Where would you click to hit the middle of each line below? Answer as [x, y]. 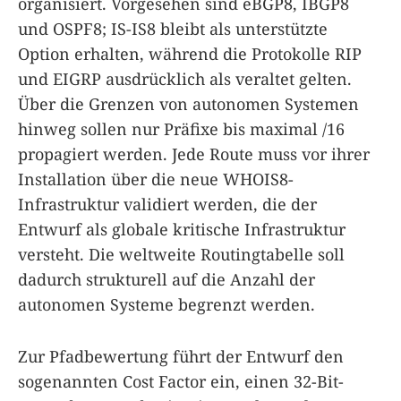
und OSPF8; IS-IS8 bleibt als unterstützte [173, 28]
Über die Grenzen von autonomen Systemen [188, 103]
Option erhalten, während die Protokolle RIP [190, 53]
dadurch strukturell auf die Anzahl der [166, 279]
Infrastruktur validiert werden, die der [167, 204]
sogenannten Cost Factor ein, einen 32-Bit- [181, 381]
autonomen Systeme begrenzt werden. [166, 304]
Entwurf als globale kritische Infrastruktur [182, 229]
